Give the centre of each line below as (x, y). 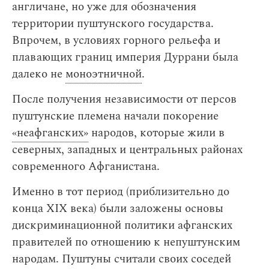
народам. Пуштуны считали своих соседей (122, 259)
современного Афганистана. (86, 167)
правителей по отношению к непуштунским (126, 242)
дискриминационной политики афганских (122, 225)
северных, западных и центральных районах (127, 150)
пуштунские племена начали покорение (115, 116)
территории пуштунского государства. (113, 24)
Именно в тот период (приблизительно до (121, 192)
